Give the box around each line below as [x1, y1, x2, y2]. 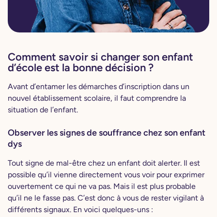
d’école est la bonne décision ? [8, 61, 154, 74]
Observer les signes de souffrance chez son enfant [8, 127, 205, 138]
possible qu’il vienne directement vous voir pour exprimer [8, 170, 204, 179]
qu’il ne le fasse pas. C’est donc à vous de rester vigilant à [8, 193, 204, 202]
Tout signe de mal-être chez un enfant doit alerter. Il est [8, 158, 200, 168]
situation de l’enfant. [8, 105, 78, 114]
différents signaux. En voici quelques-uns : [8, 204, 155, 214]
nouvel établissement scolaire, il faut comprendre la [8, 93, 186, 103]
